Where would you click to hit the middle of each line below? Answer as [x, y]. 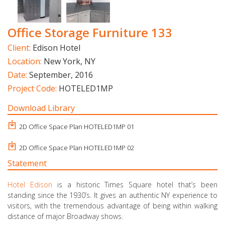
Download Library [41, 108]
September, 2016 [61, 75]
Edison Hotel [57, 47]
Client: [20, 47]
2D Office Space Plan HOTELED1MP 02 [77, 147]
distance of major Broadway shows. [65, 216]
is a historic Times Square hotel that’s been [135, 184]
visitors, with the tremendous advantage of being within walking [113, 205]
